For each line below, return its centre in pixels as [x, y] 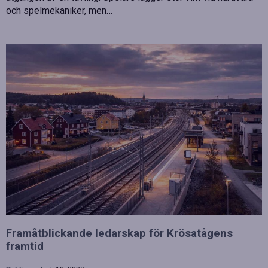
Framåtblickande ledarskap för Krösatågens [119, 233]
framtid [25, 246]
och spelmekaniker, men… [59, 10]
